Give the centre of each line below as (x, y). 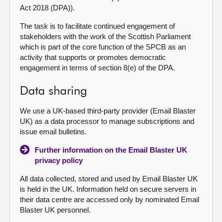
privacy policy (59, 160)
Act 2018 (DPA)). (47, 8)
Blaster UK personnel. (55, 210)
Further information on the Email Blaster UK (111, 150)
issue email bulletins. (53, 132)
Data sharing (54, 91)
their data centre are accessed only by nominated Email (110, 199)
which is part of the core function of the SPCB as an (103, 47)
